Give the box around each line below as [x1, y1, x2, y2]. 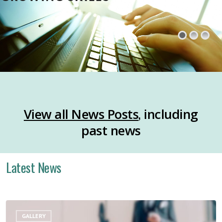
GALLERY [22, 212, 46, 220]
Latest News [6, 158, 61, 177]
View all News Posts [23, 105, 139, 123]
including [140, 105, 198, 123]
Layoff [5, 201, 29, 212]
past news [81, 121, 141, 139]
